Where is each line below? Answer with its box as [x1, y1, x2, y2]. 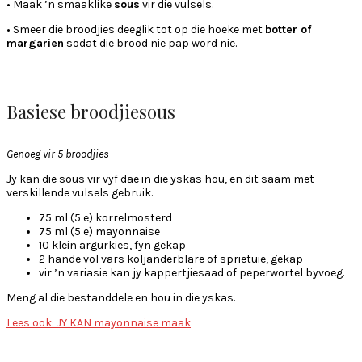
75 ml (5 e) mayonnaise [39, 224, 160, 238]
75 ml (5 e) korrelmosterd [39, 210, 172, 225]
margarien [6, 36, 64, 51]
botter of [265, 23, 311, 37]
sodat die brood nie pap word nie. [64, 36, 237, 51]
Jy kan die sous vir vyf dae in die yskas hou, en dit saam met [6, 171, 314, 186]
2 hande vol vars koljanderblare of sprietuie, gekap [39, 251, 303, 266]
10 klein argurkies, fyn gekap [39, 238, 186, 252]
